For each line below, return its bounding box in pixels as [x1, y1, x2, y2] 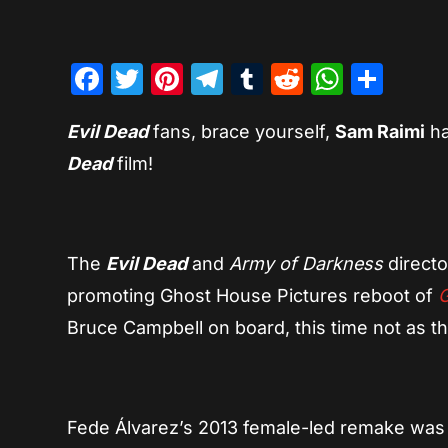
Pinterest [183, 59, 317, 99]
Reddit [303, 59, 402, 99]
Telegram [223, 59, 367, 99]
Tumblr [263, 59, 370, 99]
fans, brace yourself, [148, 121, 336, 143]
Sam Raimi [335, 121, 426, 143]
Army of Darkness [229, 253, 384, 275]
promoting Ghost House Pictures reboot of [67, 285, 439, 307]
